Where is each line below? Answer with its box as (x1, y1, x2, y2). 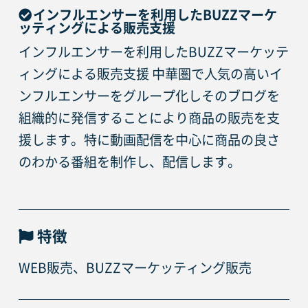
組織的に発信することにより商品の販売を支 (18, 111, 280, 124)
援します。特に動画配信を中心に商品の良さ (18, 133, 280, 146)
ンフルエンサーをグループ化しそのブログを (18, 89, 280, 102)
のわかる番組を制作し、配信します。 (18, 155, 241, 168)
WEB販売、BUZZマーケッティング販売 (18, 261, 252, 275)
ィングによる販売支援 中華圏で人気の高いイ (18, 67, 283, 80)
